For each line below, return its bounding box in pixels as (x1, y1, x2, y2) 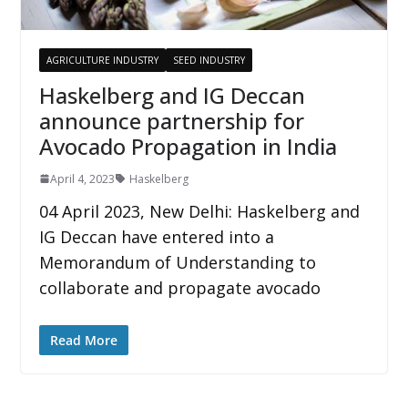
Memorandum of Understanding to (38, 250, 316, 273)
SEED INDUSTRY (172, 53, 245, 66)
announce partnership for (38, 105, 304, 136)
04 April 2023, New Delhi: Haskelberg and (38, 199, 360, 222)
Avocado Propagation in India (38, 130, 337, 161)
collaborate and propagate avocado (38, 276, 321, 299)
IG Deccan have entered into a (38, 225, 274, 248)
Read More (49, 331, 117, 349)
